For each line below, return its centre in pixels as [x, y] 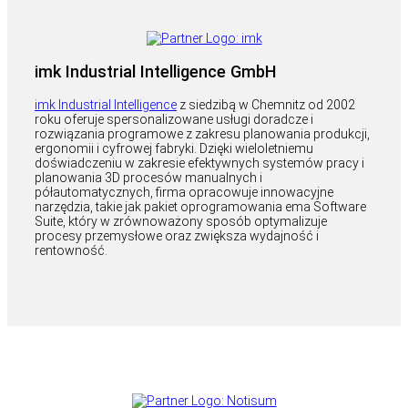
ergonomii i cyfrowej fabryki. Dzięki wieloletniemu [174, 149]
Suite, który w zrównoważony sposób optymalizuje [181, 222]
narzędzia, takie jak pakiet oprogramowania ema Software [200, 207]
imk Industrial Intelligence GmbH [155, 72]
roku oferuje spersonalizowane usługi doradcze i [174, 120]
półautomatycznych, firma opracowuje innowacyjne [184, 193]
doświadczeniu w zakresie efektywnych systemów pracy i [199, 163]
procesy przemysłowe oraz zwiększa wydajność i [177, 236]
